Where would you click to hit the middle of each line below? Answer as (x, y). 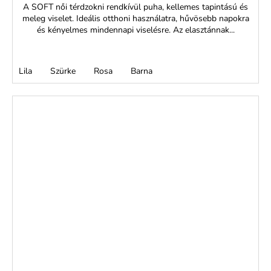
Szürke (63, 71)
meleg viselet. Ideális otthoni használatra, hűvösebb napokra (135, 18)
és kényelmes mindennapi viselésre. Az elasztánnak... (135, 30)
